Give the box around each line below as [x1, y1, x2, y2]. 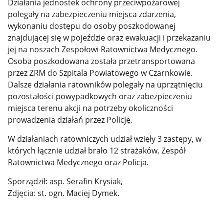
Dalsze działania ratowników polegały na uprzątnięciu [8, 79, 203, 90]
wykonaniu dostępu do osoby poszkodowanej [8, 21, 176, 32]
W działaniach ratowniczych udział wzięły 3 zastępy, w [8, 133, 202, 144]
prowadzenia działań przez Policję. [8, 114, 133, 126]
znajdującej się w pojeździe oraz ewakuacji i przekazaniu [8, 32, 211, 44]
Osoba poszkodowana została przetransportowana [8, 56, 196, 67]
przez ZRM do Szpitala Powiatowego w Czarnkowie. [8, 67, 193, 79]
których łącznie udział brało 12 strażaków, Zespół [8, 145, 186, 156]
